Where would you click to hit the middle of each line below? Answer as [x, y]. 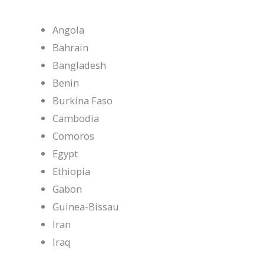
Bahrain [71, 47]
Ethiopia [72, 171]
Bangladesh [80, 65]
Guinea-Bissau [86, 206]
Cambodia [76, 118]
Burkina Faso [83, 100]
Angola [69, 29]
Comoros [74, 136]
